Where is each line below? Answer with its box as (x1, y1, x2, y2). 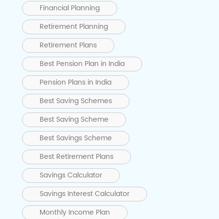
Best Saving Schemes (40, 95, 112, 107)
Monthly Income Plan (40, 206, 110, 218)
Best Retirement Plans (40, 151, 113, 162)
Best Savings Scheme (40, 132, 112, 144)
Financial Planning (40, 2, 100, 14)
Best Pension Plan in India (40, 58, 125, 69)
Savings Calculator (40, 169, 102, 181)
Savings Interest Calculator (40, 188, 130, 199)
